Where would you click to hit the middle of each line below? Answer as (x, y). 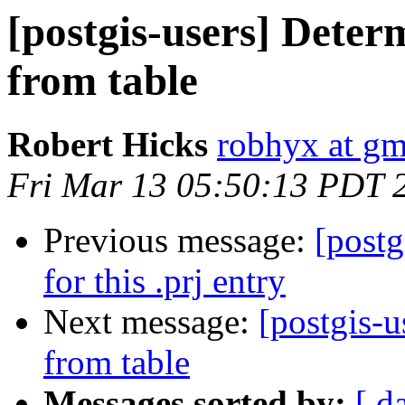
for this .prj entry (165, 281)
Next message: (151, 322)
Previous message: (179, 240)
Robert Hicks (108, 145)
